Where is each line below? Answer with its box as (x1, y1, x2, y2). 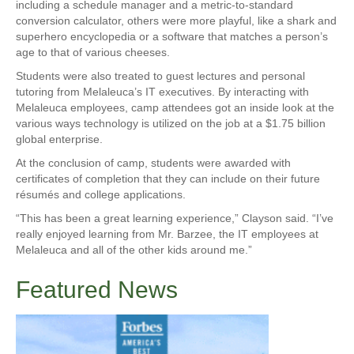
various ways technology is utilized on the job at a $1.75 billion (16, 116, 326, 130)
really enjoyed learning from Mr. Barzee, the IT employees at (16, 227, 318, 240)
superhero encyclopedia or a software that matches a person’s (16, 29, 328, 43)
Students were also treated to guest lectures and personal (16, 69, 305, 82)
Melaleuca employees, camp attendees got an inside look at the (16, 100, 334, 114)
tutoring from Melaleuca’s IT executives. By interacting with (16, 85, 309, 98)
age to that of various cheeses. (16, 45, 170, 58)
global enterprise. (16, 132, 103, 145)
